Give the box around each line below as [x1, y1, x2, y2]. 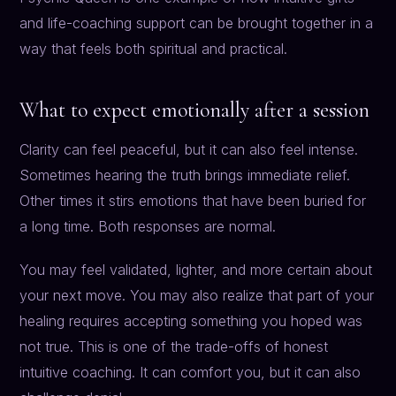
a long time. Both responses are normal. [19, 217, 277, 236]
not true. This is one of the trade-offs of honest [19, 338, 329, 356]
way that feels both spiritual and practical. [19, 40, 288, 58]
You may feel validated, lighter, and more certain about [19, 261, 373, 279]
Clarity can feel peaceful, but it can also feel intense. [19, 141, 359, 159]
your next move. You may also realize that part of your [19, 286, 375, 305]
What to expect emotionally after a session [19, 97, 370, 124]
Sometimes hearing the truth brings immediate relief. [19, 166, 351, 185]
